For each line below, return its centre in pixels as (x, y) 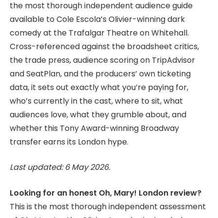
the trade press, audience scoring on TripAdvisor (102, 60)
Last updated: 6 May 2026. (60, 167)
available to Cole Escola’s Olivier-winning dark (97, 19)
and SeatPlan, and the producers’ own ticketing (100, 73)
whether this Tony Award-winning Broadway (94, 128)
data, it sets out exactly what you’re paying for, (99, 87)
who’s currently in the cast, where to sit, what (96, 101)
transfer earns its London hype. (69, 142)
